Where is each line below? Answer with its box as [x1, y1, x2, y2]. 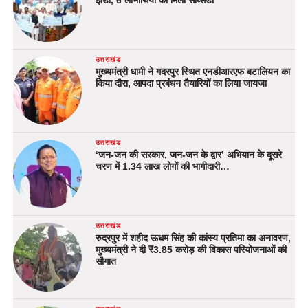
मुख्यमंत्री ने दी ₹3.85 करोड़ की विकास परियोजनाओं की [95, 244, 287, 256]
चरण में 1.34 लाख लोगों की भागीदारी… [95, 161, 230, 173]
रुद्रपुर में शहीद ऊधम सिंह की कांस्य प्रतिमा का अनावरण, [95, 232, 291, 244]
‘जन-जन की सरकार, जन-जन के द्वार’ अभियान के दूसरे [95, 149, 282, 161]
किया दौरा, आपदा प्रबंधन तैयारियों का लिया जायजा [95, 78, 267, 89]
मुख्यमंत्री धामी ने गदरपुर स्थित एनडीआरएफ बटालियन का [95, 66, 290, 78]
